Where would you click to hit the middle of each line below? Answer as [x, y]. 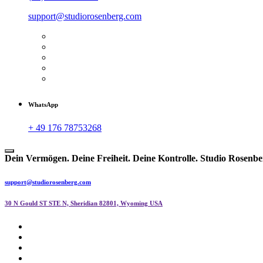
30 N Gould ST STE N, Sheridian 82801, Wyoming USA [84, 203]
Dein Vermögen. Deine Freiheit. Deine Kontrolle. [101, 158]
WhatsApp [43, 104]
